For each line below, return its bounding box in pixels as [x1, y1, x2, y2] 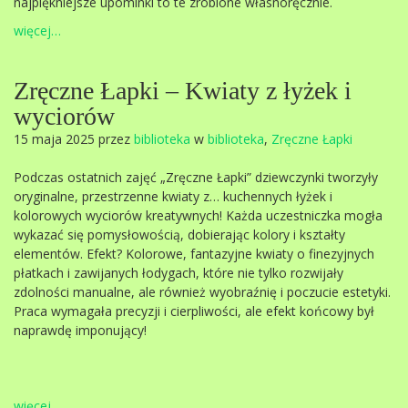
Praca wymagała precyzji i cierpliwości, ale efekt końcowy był [14, 302, 374, 320]
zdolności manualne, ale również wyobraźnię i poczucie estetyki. [14, 283, 391, 301]
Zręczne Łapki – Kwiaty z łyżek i [14, 76, 352, 105]
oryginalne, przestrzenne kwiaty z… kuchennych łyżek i [14, 188, 332, 205]
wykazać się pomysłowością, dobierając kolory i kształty [14, 226, 345, 243]
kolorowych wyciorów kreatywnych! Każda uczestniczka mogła [14, 207, 382, 224]
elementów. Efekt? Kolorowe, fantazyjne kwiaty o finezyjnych [14, 245, 374, 262]
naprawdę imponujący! [14, 321, 147, 339]
